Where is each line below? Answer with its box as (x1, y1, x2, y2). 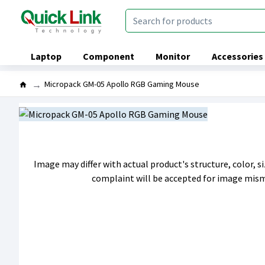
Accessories (211, 50, 263, 62)
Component (83, 50, 135, 62)
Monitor (156, 50, 190, 62)
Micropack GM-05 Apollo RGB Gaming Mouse (44, 78, 199, 89)
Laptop (30, 50, 62, 62)
